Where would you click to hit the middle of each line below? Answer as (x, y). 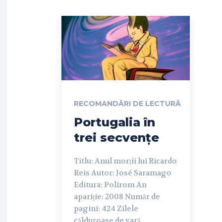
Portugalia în (114, 122)
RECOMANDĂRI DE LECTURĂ (127, 103)
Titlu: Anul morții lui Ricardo (125, 161)
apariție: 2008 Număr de (117, 196)
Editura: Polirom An (110, 185)
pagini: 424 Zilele (106, 208)
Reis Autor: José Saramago (123, 173)
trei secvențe (116, 137)
